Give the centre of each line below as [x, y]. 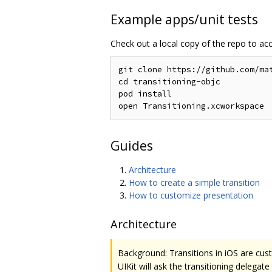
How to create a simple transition [194, 183]
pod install [145, 94]
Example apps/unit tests [184, 20]
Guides [132, 146]
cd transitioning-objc [169, 82]
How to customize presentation [191, 195]
